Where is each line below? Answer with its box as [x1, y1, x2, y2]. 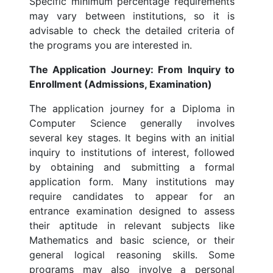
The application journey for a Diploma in [29, 102, 235, 115]
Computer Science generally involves [29, 117, 235, 130]
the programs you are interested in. [29, 39, 192, 52]
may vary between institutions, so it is [29, 10, 235, 23]
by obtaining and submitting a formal [29, 161, 235, 174]
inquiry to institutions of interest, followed [29, 146, 235, 159]
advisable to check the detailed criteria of [29, 24, 235, 37]
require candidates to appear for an [29, 190, 235, 203]
